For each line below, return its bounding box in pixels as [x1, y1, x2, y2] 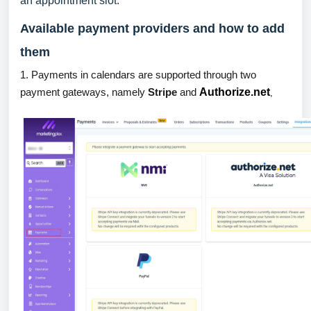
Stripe [148, 85, 177, 98]
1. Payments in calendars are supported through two [20, 68, 256, 81]
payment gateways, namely [20, 85, 148, 98]
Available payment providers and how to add [20, 21, 285, 35]
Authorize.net [199, 85, 270, 98]
